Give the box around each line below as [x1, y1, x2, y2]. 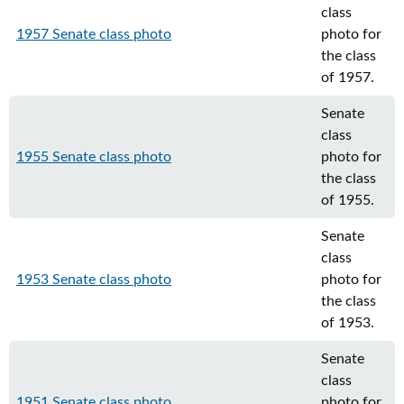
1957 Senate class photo [16, 27, 171, 41]
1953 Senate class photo [16, 272, 171, 287]
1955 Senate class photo [16, 150, 171, 164]
